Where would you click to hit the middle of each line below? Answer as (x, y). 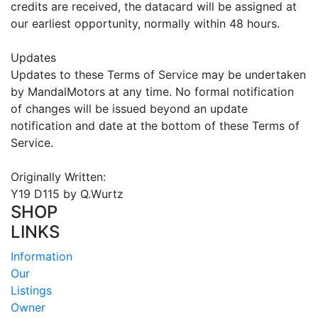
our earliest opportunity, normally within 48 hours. (145, 23)
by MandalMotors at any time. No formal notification (152, 91)
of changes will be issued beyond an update (129, 108)
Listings (31, 290)
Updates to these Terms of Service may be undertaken (158, 74)
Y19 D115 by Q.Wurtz (67, 193)
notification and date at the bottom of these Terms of (155, 125)
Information (42, 256)
